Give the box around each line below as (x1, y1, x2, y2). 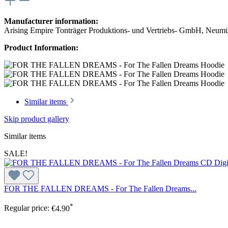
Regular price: (4, 204, 51, 213)
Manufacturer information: (4, 17, 98, 26)
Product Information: (4, 43, 78, 52)
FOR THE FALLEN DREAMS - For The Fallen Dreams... (4, 184, 196, 193)
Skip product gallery (4, 115, 69, 124)
